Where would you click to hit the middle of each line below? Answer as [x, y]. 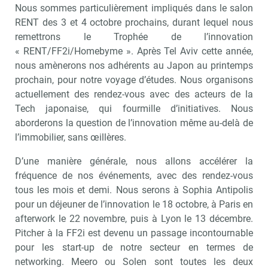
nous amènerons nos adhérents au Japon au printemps [134, 65]
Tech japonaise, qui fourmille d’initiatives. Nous [134, 108]
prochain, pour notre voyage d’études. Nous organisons [134, 80]
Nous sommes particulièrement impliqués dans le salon [134, 8]
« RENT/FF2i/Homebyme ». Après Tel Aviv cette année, [134, 51]
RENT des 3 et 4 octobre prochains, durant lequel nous [134, 22]
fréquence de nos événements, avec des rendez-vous [134, 175]
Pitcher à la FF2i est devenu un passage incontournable [134, 233]
